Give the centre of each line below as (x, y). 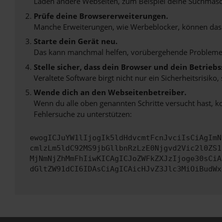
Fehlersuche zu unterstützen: (83, 114)
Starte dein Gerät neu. (75, 41)
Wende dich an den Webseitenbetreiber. (110, 92)
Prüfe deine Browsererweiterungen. (101, 16)
